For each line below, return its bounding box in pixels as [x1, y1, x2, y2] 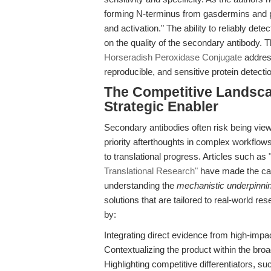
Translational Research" [104, 166, 198, 176]
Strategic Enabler [104, 99, 218, 114]
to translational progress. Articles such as [104, 151, 269, 162]
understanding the [104, 180, 177, 191]
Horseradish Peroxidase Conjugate [104, 52, 242, 62]
